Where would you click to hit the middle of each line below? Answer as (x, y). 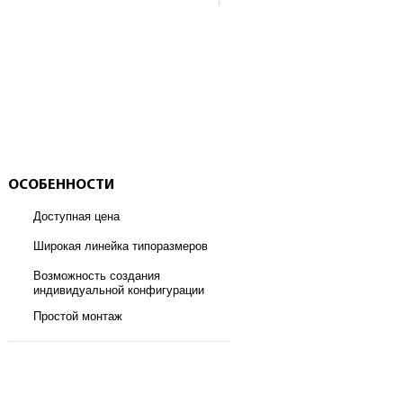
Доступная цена (76, 216)
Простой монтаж (78, 316)
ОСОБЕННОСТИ (61, 185)
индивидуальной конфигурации (119, 290)
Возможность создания (97, 276)
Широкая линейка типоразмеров (121, 246)
